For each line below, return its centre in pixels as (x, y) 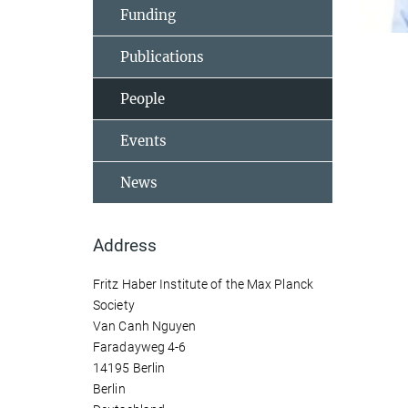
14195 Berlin (129, 368)
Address (125, 245)
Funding (148, 15)
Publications (162, 57)
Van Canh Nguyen (145, 326)
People (143, 99)
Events (143, 141)
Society (114, 305)
